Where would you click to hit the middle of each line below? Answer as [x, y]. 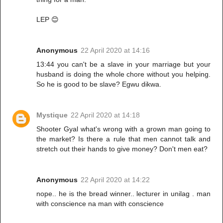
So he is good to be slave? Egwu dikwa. [99, 84]
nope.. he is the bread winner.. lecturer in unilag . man [123, 194]
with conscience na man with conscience [100, 204]
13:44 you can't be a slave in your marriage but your [123, 64]
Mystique [52, 115]
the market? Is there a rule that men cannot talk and [123, 139]
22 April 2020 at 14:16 [115, 51]
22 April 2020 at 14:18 [106, 115]
